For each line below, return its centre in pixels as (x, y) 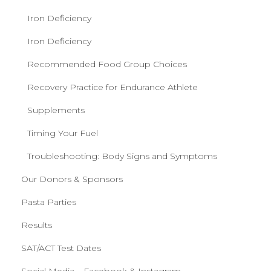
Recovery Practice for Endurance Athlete (113, 87)
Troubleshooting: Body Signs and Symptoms (122, 156)
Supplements (56, 110)
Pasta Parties (49, 202)
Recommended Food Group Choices (107, 64)
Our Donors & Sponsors (72, 179)
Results (37, 225)
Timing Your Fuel (63, 133)
